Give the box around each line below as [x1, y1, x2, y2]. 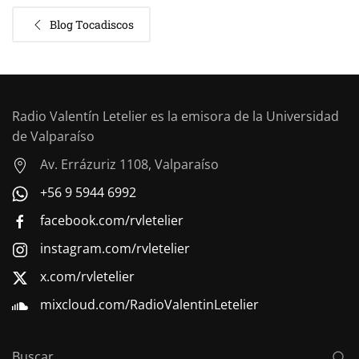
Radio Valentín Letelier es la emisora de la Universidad [12, 107, 339, 125]
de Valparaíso [12, 127, 95, 145]
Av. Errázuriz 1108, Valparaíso [40, 155, 219, 173]
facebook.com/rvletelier [40, 212, 184, 229]
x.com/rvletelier [40, 268, 135, 285]
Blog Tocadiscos [49, 16, 134, 32]
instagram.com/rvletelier [40, 240, 190, 257]
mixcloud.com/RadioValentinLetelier [40, 296, 259, 313]
